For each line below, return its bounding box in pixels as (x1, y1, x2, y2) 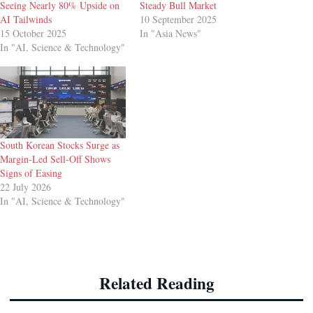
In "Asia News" (140, 27, 201, 41)
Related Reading (99, 270, 214, 295)
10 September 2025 (140, 13, 217, 27)
